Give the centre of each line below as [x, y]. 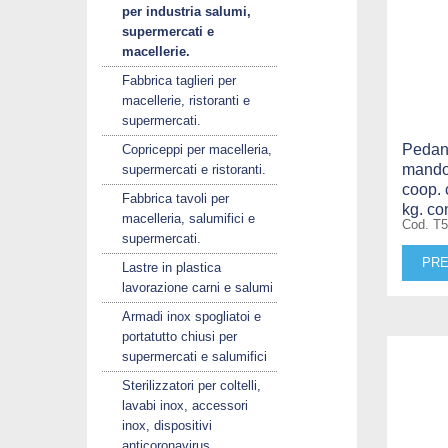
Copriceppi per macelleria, [197, 149]
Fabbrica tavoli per [175, 198]
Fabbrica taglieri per [179, 80]
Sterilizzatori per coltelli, [191, 385]
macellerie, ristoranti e [186, 100]
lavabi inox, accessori [185, 405]
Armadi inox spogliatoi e [191, 316]
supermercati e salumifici [194, 356]
